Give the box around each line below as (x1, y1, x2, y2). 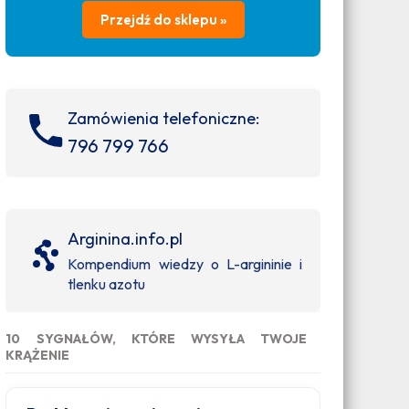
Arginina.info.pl (68, 227, 184, 249)
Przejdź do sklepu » (100, 10, 226, 28)
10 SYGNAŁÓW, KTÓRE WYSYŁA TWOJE (5, 330, 307, 347)
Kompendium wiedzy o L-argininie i (68, 254, 302, 273)
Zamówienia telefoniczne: (68, 107, 260, 129)
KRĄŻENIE (5, 346, 70, 363)
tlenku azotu (68, 274, 146, 293)
